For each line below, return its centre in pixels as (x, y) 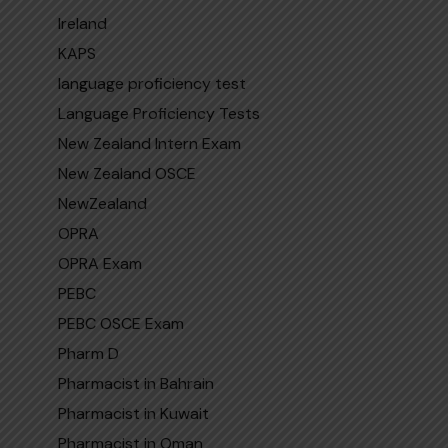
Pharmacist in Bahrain (135, 383)
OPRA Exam (99, 263)
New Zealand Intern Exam (149, 143)
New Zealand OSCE (126, 173)
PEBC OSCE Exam (120, 323)
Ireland (82, 23)
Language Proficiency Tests (158, 113)
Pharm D (88, 353)
